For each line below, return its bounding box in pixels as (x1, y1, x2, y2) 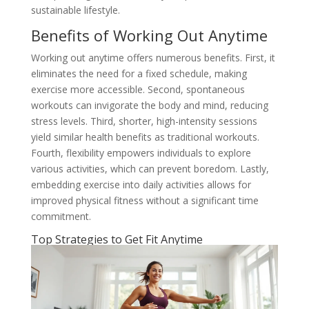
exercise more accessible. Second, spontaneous (30, 82, 245, 96)
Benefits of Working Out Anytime (30, 24, 268, 46)
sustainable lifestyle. (30, 3, 120, 17)
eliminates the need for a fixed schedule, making (30, 66, 247, 80)
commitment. (30, 209, 91, 223)
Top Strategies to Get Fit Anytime (30, 231, 203, 247)
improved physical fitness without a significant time (30, 193, 259, 207)
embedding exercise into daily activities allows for (30, 177, 251, 191)
